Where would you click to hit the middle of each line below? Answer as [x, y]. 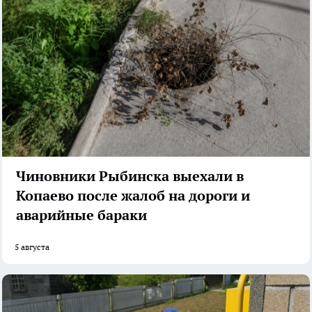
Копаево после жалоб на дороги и [133, 195]
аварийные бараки [81, 215]
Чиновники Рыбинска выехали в [130, 176]
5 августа [32, 247]
